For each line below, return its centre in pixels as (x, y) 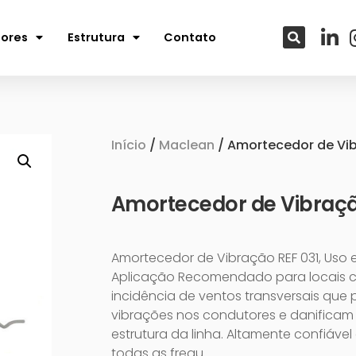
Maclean (186, 145)
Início (128, 145)
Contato (190, 38)
